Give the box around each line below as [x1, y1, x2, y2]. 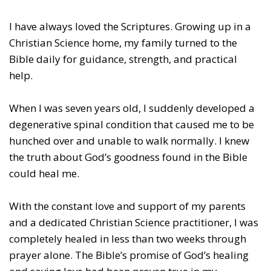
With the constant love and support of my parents [9, 198, 246, 213]
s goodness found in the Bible [106, 149, 247, 164]
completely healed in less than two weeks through [9, 231, 246, 246]
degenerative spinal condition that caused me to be [9, 117, 254, 131]
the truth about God [9, 149, 105, 164]
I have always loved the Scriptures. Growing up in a [9, 19, 251, 33]
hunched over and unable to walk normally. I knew [9, 133, 249, 148]
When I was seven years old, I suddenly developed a [9, 100, 255, 115]
